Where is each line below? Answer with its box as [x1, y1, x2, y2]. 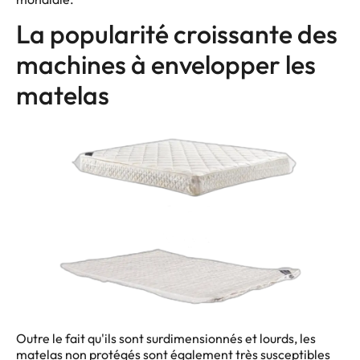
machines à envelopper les [16, 48, 316, 81]
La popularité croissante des [16, 18, 337, 51]
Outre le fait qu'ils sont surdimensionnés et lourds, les [16, 330, 316, 347]
